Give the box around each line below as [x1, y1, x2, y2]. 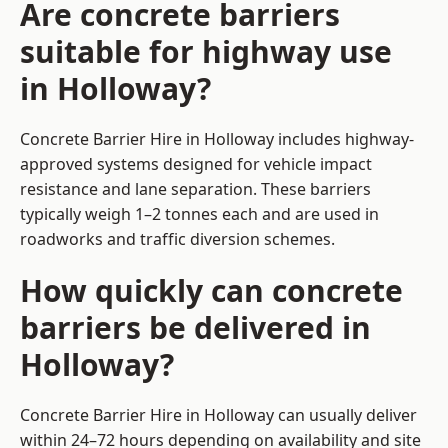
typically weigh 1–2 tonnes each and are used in [20, 203, 379, 226]
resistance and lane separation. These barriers [20, 178, 371, 201]
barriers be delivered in [20, 307, 371, 349]
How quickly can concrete [20, 270, 403, 312]
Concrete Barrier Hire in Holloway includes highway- [20, 128, 414, 151]
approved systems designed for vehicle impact [20, 153, 372, 176]
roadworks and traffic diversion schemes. [20, 228, 335, 251]
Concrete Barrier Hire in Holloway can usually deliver [20, 404, 417, 427]
